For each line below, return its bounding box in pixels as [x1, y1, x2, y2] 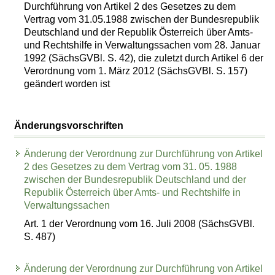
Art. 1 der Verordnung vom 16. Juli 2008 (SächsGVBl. [24, 219, 255, 229]
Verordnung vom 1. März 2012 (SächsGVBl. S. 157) [24, 65, 248, 76]
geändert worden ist [24, 78, 110, 89]
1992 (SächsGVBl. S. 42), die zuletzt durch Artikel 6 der [24, 52, 264, 63]
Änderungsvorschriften [14, 120, 124, 131]
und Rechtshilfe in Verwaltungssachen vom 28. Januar [24, 39, 261, 50]
